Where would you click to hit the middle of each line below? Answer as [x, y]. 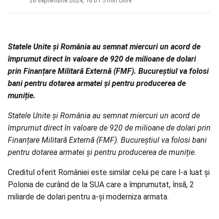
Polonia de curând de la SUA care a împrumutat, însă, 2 [101, 185]
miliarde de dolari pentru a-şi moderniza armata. [88, 197]
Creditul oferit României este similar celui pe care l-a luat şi [109, 173]
